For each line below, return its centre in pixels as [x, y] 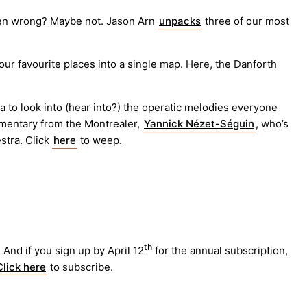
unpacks [180, 21]
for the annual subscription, [220, 251]
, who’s [272, 124]
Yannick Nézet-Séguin [199, 124]
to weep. [100, 140]
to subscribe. [80, 267]
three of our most [246, 21]
